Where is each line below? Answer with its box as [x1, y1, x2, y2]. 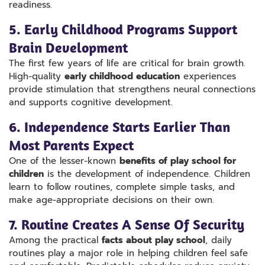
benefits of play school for [119, 154, 236, 167]
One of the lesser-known [9, 154, 119, 167]
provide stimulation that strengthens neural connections [9, 82, 256, 96]
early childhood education [64, 69, 180, 83]
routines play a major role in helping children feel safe [9, 246, 248, 260]
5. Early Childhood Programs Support [9, 20, 237, 38]
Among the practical [9, 233, 102, 247]
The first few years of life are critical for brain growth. [9, 56, 245, 70]
